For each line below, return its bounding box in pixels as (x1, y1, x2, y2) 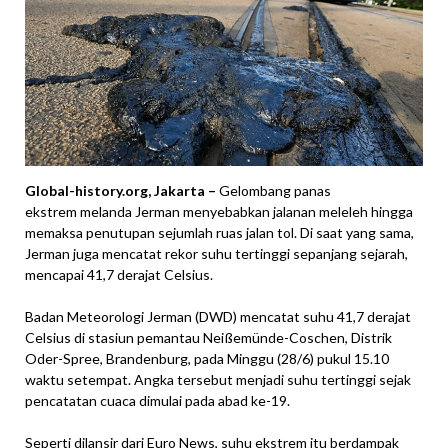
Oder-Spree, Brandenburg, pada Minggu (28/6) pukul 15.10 (25, 349, 389, 367)
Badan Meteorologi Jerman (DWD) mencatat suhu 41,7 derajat (25, 307, 411, 325)
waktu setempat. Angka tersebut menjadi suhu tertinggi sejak (25, 370, 411, 388)
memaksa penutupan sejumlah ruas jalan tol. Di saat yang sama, (25, 223, 414, 241)
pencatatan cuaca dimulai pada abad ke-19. (25, 391, 290, 409)
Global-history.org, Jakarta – (25, 181, 216, 199)
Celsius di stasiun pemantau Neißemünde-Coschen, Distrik (25, 328, 392, 346)
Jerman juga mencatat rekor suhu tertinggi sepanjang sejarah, (25, 244, 408, 262)
